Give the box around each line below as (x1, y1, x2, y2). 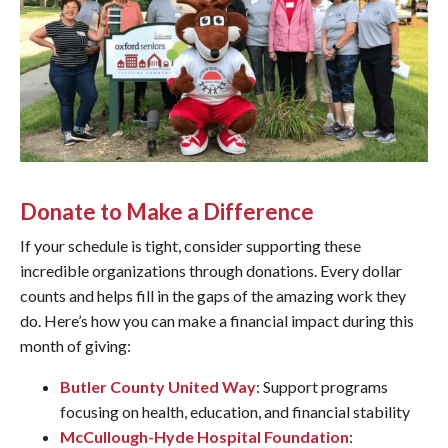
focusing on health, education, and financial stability (60, 402, 410, 421)
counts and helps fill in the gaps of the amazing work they (20, 286, 406, 305)
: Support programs (256, 377, 388, 396)
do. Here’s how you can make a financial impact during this (20, 311, 414, 330)
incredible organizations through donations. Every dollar (20, 261, 402, 280)
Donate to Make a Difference (20, 198, 314, 225)
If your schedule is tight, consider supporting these (20, 236, 361, 255)
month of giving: (20, 336, 131, 355)
